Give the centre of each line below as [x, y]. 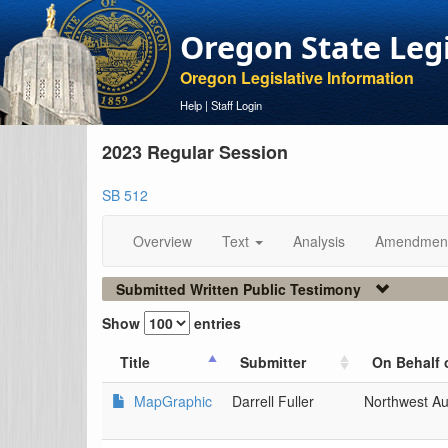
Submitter [273, 362]
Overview [162, 241]
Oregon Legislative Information [297, 77]
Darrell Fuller [273, 401]
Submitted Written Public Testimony [238, 289]
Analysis [319, 241]
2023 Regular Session [195, 152]
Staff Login [236, 105]
